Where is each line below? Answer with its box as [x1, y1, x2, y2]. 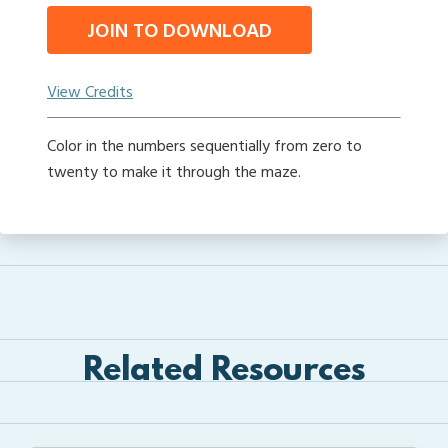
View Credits [47, 80, 133, 106]
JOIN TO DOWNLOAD [87, 16, 272, 48]
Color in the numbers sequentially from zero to [47, 134, 362, 160]
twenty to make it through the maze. [47, 160, 301, 186]
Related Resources [83, 353, 365, 391]
